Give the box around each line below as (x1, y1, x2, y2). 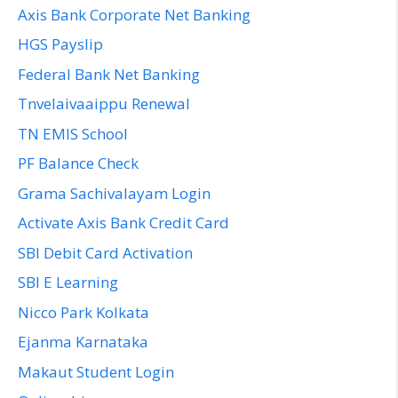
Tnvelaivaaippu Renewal (18, 93, 190, 115)
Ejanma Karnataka (18, 331, 148, 353)
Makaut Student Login (18, 361, 174, 382)
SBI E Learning (18, 272, 118, 293)
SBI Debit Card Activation (18, 242, 193, 263)
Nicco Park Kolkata (18, 301, 149, 322)
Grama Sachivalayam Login (18, 182, 211, 203)
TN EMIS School (18, 123, 128, 144)
